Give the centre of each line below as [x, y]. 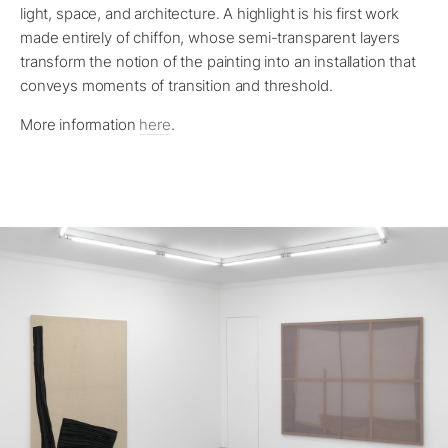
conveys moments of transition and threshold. [176, 86]
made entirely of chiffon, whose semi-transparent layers [210, 38]
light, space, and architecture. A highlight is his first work [209, 14]
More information [80, 125]
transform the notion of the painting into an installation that [218, 62]
